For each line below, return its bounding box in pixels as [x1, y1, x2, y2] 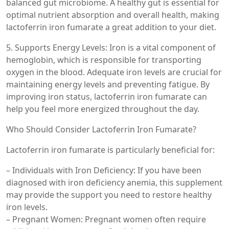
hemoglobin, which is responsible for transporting [6, 54, 201, 66]
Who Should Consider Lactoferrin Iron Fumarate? [6, 124, 196, 135]
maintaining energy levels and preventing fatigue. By [6, 79, 210, 90]
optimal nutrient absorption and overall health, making [6, 9, 219, 21]
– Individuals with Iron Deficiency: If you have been [6, 165, 201, 176]
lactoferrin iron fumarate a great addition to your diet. [6, 21, 216, 33]
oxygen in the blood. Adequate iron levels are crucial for [6, 66, 222, 78]
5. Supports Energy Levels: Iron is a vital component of [6, 42, 216, 54]
